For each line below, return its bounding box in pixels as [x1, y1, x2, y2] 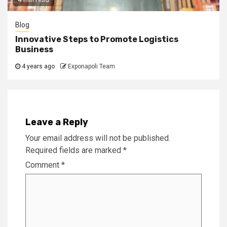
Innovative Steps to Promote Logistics [15, 34, 178, 44]
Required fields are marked [25, 145, 123, 155]
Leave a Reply [25, 116, 88, 128]
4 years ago [20, 62, 55, 70]
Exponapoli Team [68, 62, 115, 70]
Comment [25, 160, 61, 170]
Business [15, 44, 53, 54]
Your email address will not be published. [25, 133, 170, 143]
